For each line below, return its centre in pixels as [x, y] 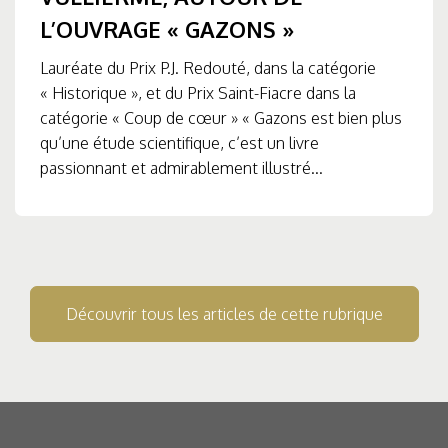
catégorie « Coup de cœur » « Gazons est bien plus [221, 117]
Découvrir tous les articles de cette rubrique [224, 313]
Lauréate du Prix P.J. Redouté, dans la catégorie [208, 67]
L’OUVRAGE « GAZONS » [167, 28]
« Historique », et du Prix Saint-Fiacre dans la [198, 92]
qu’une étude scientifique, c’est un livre [179, 142]
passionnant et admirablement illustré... [181, 167]
